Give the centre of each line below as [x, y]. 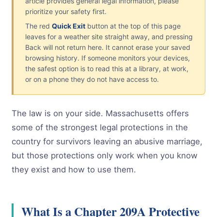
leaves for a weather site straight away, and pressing [109, 37]
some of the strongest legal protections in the [100, 127]
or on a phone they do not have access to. [92, 79]
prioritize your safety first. [66, 11]
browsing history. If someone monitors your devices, [108, 58]
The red [39, 26]
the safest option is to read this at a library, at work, [107, 69]
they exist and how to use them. [74, 170]
